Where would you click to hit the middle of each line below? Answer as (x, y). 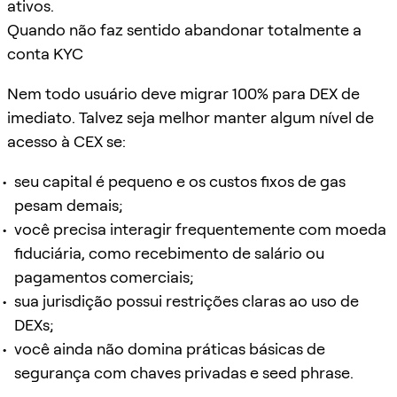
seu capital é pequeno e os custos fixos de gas (180, 181)
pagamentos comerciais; (104, 276)
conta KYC (45, 53)
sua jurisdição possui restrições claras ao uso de (187, 300)
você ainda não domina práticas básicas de (170, 348)
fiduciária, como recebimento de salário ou (169, 253)
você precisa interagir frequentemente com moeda (200, 229)
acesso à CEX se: (66, 141)
